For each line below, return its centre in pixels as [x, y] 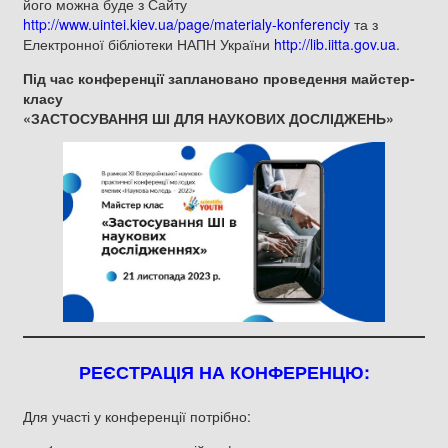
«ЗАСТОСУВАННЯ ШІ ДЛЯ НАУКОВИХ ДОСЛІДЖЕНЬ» [208, 117]
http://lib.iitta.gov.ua [335, 43]
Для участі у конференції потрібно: [137, 416]
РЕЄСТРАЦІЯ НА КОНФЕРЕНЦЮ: [224, 372]
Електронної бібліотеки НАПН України [148, 43]
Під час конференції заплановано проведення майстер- [219, 77]
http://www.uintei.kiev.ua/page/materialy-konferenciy [186, 23]
